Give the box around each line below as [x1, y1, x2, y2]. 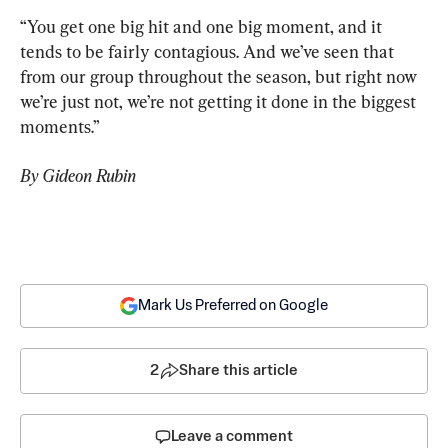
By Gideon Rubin [20, 164, 136, 186]
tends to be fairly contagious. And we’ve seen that [20, 40, 398, 62]
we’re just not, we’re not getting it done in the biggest [20, 90, 420, 112]
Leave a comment [171, 428, 293, 444]
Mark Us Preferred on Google [138, 297, 328, 313]
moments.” [20, 115, 100, 137]
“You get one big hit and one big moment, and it [20, 15, 386, 37]
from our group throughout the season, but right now [20, 65, 421, 87]
